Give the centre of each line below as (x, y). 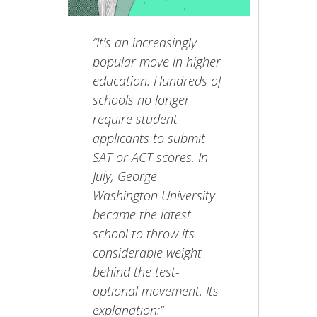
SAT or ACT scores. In (151, 157)
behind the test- (137, 271)
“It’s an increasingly (145, 42)
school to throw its (144, 233)
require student (136, 119)
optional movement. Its (156, 290)
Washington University (154, 195)
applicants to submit (149, 138)
